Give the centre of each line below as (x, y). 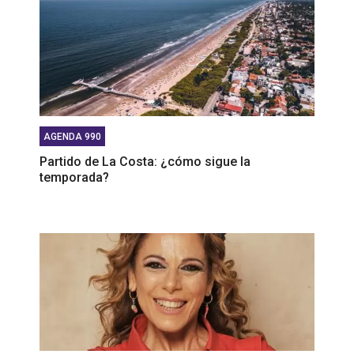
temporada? (74, 177)
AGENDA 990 (72, 136)
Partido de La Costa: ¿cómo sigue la (145, 161)
